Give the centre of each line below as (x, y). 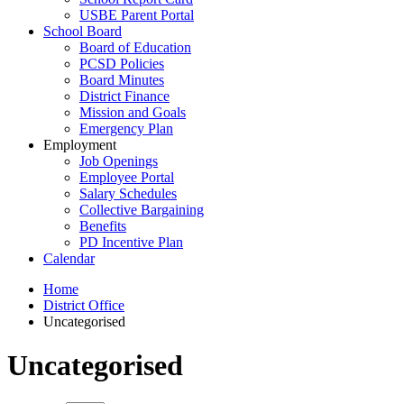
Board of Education (135, 47)
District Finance (124, 96)
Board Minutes (122, 80)
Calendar (69, 258)
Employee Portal (127, 177)
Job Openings (119, 161)
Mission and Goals (133, 112)
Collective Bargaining (142, 210)
